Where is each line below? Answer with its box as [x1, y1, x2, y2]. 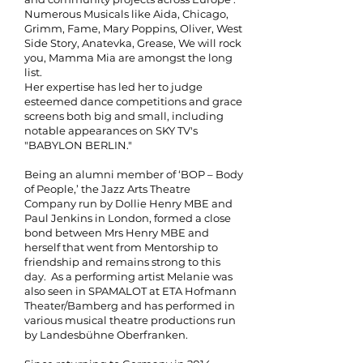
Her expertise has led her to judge [24, 80, 203, 93]
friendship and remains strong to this [24, 255, 220, 268]
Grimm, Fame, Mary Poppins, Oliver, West [24, 22, 242, 35]
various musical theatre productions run [24, 314, 236, 327]
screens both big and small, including [24, 109, 224, 122]
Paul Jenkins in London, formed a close [24, 211, 231, 224]
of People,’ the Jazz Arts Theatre [24, 182, 190, 195]
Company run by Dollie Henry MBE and [24, 197, 233, 210]
